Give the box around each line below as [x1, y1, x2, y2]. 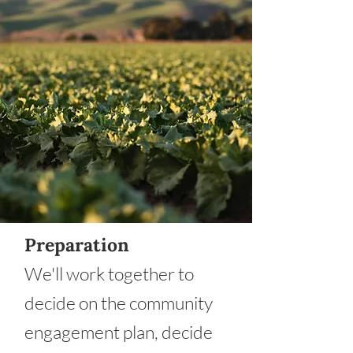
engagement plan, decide [24, 321, 213, 343]
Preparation [24, 233, 129, 256]
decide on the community [24, 292, 213, 314]
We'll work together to [24, 262, 194, 284]
